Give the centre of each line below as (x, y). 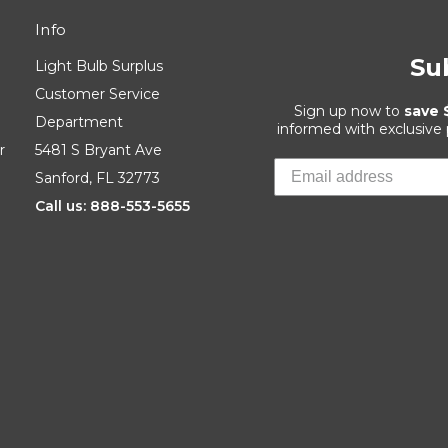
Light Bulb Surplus (99, 66)
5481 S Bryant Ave (98, 150)
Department (79, 122)
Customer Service (97, 94)
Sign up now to (349, 111)
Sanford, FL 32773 (97, 178)
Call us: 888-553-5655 (112, 206)
